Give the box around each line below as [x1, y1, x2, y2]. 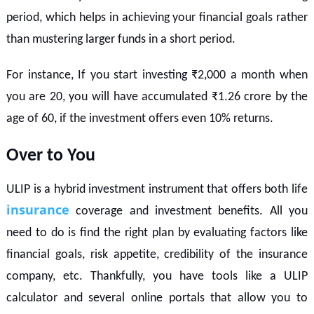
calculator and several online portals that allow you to [6, 291, 308, 305]
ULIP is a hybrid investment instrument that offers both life [6, 182, 308, 196]
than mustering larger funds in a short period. [6, 32, 235, 46]
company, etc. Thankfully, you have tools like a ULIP [6, 269, 308, 283]
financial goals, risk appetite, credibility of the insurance [6, 247, 308, 261]
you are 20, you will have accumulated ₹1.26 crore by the [6, 90, 308, 104]
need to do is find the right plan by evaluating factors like [6, 226, 308, 240]
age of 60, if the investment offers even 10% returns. [6, 111, 273, 125]
